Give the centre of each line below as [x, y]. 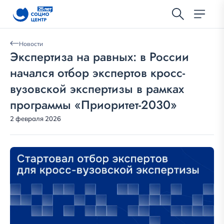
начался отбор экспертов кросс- [97, 73]
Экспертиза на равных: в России [99, 57]
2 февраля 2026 [35, 118]
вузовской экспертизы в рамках [97, 89]
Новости [31, 43]
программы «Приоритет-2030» [93, 105]
